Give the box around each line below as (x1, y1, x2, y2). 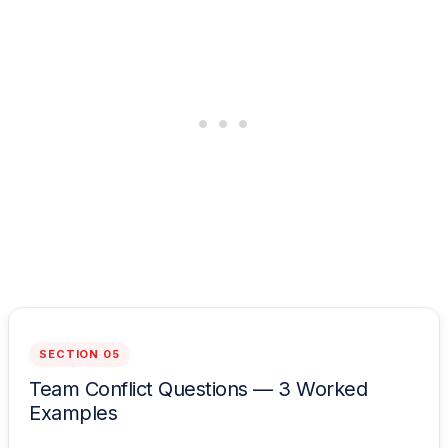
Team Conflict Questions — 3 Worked (29, 377, 367, 401)
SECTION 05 (39, 347, 120, 361)
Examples (29, 401, 117, 425)
